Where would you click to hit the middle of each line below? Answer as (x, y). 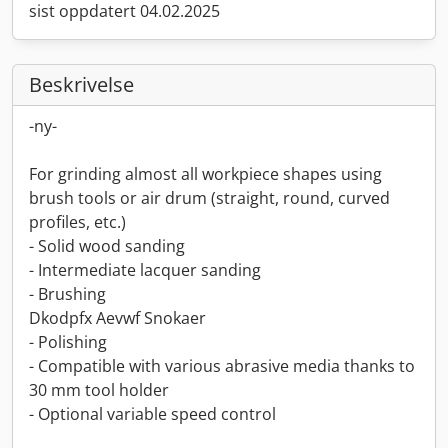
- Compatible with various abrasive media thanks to (222, 366)
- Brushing (67, 294)
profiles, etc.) (77, 222)
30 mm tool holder (99, 390)
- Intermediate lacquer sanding (145, 270)
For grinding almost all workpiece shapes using (205, 174)
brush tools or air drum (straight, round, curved (209, 198)
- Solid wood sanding (107, 246)
